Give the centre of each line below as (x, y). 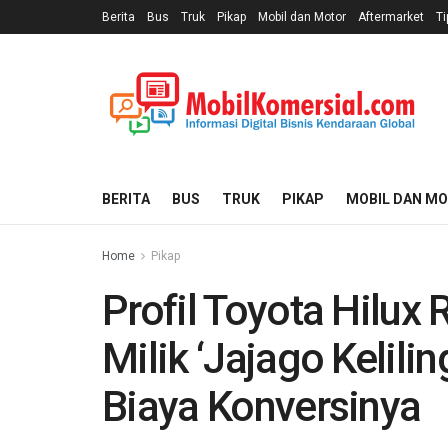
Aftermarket (391, 17)
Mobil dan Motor (302, 17)
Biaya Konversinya (261, 406)
